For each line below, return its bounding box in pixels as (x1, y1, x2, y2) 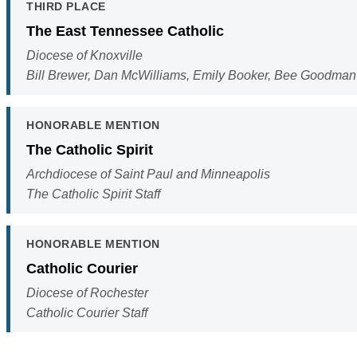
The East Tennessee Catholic (26, 22, 224, 39)
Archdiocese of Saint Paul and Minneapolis (26, 167, 270, 181)
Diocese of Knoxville (26, 48, 143, 62)
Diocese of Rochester (26, 285, 148, 300)
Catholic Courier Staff (26, 305, 147, 320)
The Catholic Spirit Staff (26, 186, 160, 201)
